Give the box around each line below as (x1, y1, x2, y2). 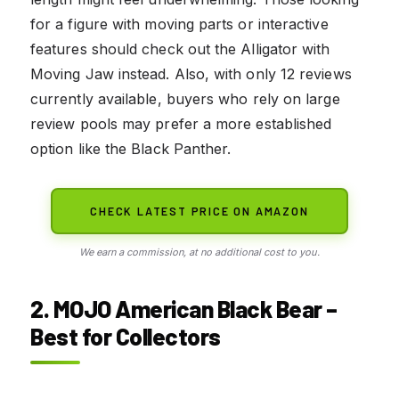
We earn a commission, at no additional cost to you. (79, 245, 320, 258)
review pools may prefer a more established (30, 114, 332, 133)
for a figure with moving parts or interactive (30, 14, 329, 33)
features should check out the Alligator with (30, 39, 330, 58)
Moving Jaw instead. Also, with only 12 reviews (30, 64, 352, 83)
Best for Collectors (30, 322, 221, 350)
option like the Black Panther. (30, 139, 232, 158)
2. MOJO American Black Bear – (30, 294, 338, 322)
